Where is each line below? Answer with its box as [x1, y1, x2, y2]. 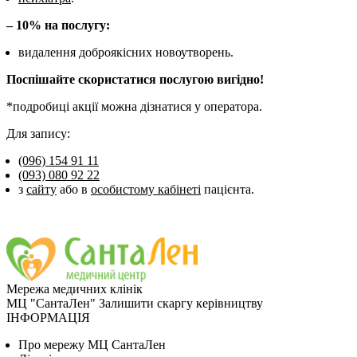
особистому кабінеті [91, 182, 201, 196]
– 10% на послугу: [6, 18, 110, 32]
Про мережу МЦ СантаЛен [18, 337, 166, 351]
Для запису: [6, 126, 70, 140]
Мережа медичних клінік [6, 281, 143, 296]
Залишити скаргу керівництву [99, 296, 263, 310]
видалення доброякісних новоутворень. [18, 45, 233, 59]
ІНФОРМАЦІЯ [6, 310, 90, 324]
